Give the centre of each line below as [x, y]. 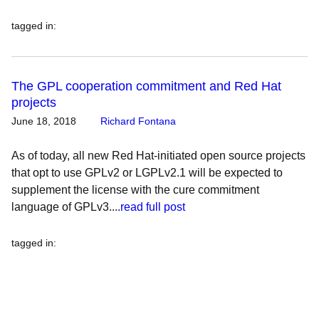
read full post [153, 207]
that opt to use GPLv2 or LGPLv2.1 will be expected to [147, 173]
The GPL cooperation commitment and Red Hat [146, 86]
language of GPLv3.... [66, 207]
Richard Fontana [138, 121]
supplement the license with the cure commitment [135, 190]
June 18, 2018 [44, 121]
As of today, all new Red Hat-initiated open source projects [158, 156]
